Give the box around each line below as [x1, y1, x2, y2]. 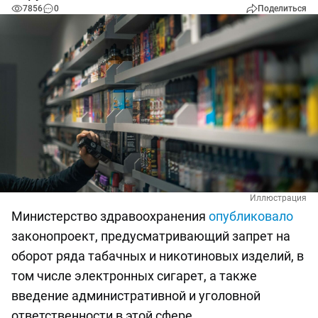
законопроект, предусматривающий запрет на [11, 229, 290, 244]
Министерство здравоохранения [11, 209, 209, 224]
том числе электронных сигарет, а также [11, 268, 257, 284]
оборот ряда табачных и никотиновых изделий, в [11, 248, 304, 264]
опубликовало [209, 209, 293, 224]
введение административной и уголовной [11, 288, 261, 304]
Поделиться [258, 4, 307, 13]
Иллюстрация [250, 193, 307, 204]
